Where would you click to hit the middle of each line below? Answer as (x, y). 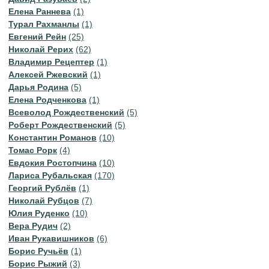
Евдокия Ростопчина (53, 163)
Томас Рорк (33, 150)
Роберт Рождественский (60, 125)
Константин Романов (53, 138)
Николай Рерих (41, 49)
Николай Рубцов (44, 201)
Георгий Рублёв (42, 188)
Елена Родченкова (47, 100)
